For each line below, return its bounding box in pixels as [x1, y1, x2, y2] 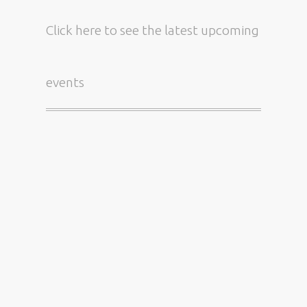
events [46, 74, 85, 90]
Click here [46, 22, 102, 38]
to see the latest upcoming [101, 22, 260, 38]
